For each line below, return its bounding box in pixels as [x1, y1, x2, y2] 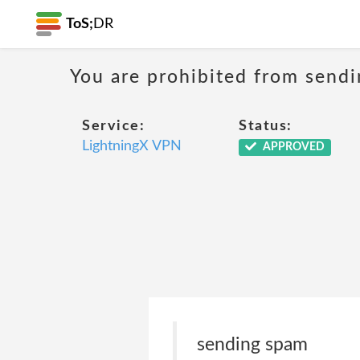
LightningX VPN [82, 139, 182, 153]
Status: [239, 119, 292, 133]
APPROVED [260, 141, 325, 153]
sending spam [196, 335, 308, 354]
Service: [82, 119, 145, 133]
